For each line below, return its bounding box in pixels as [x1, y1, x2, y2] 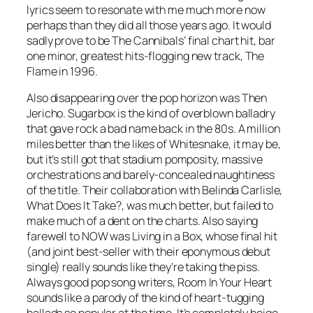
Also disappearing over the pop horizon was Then [27, 90, 268, 106]
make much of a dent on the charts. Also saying [27, 213, 259, 229]
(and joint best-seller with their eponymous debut [27, 244, 271, 260]
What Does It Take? [27, 198, 122, 214]
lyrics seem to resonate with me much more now [27, 1, 265, 17]
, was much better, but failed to [122, 198, 274, 214]
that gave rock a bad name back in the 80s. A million [27, 121, 280, 137]
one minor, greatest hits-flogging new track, [27, 48, 245, 64]
